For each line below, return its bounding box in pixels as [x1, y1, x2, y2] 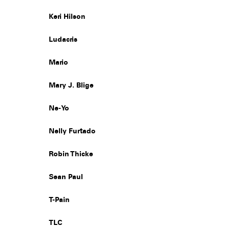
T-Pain [49, 197, 70, 204]
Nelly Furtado [49, 128, 96, 135]
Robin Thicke [49, 151, 93, 158]
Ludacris [49, 37, 77, 44]
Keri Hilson [49, 14, 85, 21]
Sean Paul [49, 174, 83, 181]
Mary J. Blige [49, 82, 94, 90]
